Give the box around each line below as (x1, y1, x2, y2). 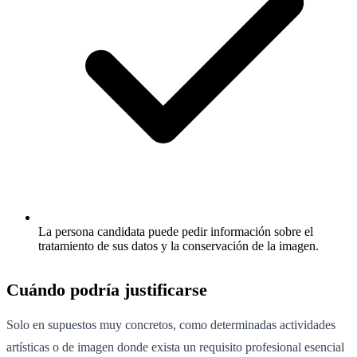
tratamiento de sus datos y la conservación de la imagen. (38, 239, 319, 253)
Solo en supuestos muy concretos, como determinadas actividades (6, 318, 335, 332)
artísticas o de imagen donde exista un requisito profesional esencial (6, 340, 344, 355)
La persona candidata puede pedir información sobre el (38, 225, 313, 239)
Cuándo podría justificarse (6, 280, 207, 300)
